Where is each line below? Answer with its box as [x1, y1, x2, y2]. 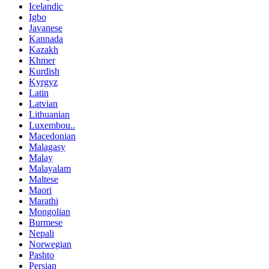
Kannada [29, 33, 63, 44]
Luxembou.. [29, 119, 75, 130]
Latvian [29, 98, 58, 109]
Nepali [29, 228, 54, 238]
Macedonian [29, 130, 76, 141]
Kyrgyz [29, 76, 58, 87]
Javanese [29, 22, 62, 33]
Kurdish [29, 65, 59, 76]
